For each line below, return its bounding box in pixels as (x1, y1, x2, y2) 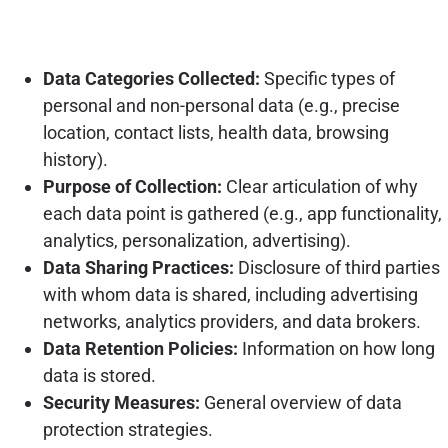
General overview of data (199, 391, 402, 413)
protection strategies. (42, 418, 213, 440)
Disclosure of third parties (233, 256, 440, 278)
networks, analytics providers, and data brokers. (42, 310, 421, 332)
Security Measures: (42, 391, 200, 413)
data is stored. (42, 364, 156, 386)
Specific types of (259, 67, 395, 89)
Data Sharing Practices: (42, 256, 234, 278)
